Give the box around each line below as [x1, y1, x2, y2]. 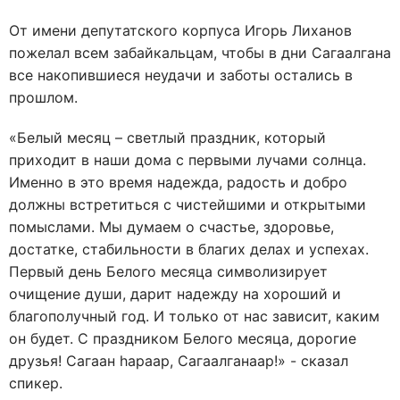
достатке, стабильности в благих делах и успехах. [9, 240, 369, 258]
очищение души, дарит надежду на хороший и [9, 285, 341, 303]
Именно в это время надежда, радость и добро [9, 173, 347, 191]
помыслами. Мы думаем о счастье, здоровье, [9, 218, 334, 236]
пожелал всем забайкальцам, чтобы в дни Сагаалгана [9, 44, 391, 62]
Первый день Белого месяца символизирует [9, 262, 328, 280]
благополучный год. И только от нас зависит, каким [9, 307, 379, 325]
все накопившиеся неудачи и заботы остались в [9, 66, 353, 84]
